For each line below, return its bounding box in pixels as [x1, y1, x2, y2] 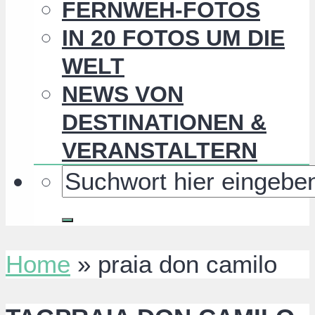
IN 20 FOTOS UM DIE [62, 25, 285, 51]
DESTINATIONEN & [62, 110, 266, 136]
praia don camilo [98, 250, 277, 278]
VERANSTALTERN [62, 138, 257, 164]
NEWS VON [62, 82, 184, 108]
